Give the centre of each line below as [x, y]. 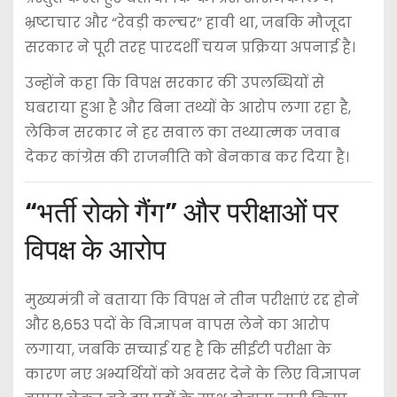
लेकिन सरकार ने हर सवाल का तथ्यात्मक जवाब [182, 133]
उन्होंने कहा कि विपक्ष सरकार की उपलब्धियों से [174, 83]
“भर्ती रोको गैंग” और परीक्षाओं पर [181, 213]
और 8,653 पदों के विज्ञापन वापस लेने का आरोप [177, 325]
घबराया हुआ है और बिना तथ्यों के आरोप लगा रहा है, [187, 108]
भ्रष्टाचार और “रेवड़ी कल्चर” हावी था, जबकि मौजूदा [188, 22]
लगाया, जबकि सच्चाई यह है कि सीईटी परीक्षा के [178, 350]
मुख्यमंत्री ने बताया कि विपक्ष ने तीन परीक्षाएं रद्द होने [191, 300]
